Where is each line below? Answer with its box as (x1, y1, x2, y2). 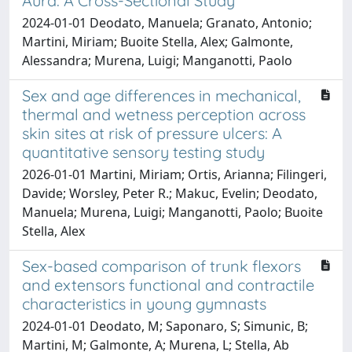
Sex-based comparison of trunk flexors (22, 255, 301, 276)
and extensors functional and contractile (22, 274, 314, 295)
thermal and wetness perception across (22, 104, 306, 124)
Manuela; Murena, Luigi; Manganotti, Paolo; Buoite (22, 203, 323, 221)
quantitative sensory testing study (22, 141, 265, 162)
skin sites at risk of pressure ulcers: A (22, 123, 282, 143)
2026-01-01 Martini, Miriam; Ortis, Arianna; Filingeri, (22, 165, 327, 183)
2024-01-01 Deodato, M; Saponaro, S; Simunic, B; (22, 317, 308, 335)
